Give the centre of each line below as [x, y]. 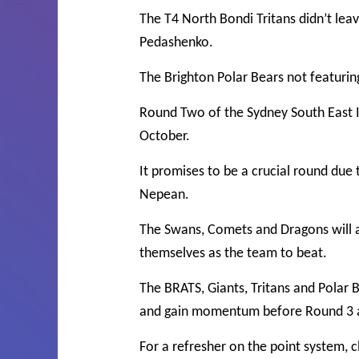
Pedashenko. [176, 42]
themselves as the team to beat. [233, 253]
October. [165, 136]
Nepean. [164, 195]
